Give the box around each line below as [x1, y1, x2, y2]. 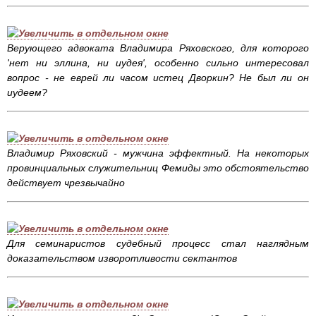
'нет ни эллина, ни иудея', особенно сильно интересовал [7, 57, 309, 69]
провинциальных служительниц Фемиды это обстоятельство [7, 162, 309, 174]
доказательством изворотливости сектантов [7, 253, 240, 265]
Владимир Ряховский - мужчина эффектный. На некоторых [7, 147, 309, 159]
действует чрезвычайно [7, 177, 128, 189]
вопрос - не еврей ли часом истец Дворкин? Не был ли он [7, 72, 309, 84]
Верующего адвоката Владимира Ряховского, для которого [7, 42, 309, 54]
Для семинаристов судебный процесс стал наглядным [7, 238, 309, 250]
